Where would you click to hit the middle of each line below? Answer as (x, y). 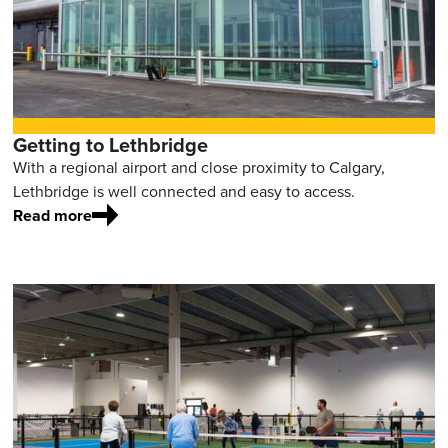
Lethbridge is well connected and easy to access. (184, 192)
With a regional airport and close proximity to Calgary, (199, 168)
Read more (53, 216)
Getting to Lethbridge (111, 145)
